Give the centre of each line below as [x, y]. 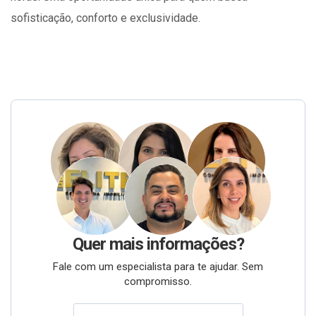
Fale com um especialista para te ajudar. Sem [158, 267]
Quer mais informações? [158, 244]
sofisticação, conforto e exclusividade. [105, 18]
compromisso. [158, 282]
